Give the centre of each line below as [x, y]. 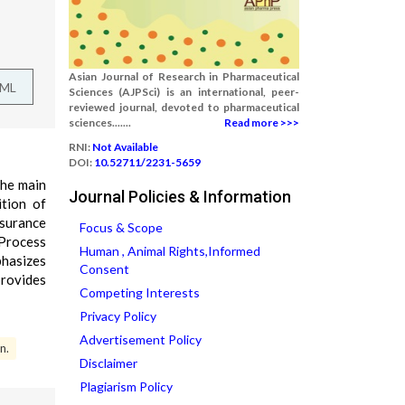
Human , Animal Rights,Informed [170, 251]
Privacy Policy [118, 316]
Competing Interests [140, 292]
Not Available [125, 147]
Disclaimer [108, 363]
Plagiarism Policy [126, 386]
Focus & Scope [121, 227]
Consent [104, 269]
